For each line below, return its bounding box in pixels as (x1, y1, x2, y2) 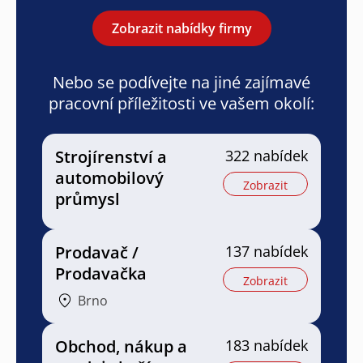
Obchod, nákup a (55, 335, 187, 357)
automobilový (55, 166, 164, 189)
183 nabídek (225, 335, 308, 355)
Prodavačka (55, 262, 147, 284)
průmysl (55, 187, 120, 210)
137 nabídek (225, 241, 308, 261)
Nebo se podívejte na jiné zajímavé (53, 70, 310, 93)
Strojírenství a (55, 145, 167, 168)
